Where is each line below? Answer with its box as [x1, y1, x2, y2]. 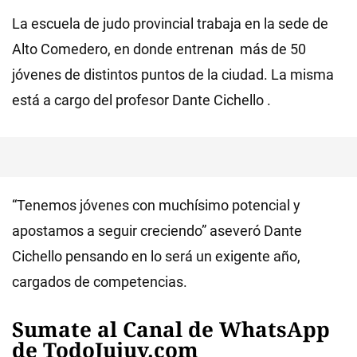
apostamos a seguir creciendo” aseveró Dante [12, 222, 302, 239]
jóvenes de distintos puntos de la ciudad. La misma [12, 66, 334, 83]
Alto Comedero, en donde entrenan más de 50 [12, 41, 306, 57]
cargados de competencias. [12, 273, 187, 290]
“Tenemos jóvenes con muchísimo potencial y [12, 197, 300, 214]
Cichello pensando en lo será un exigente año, [12, 248, 300, 265]
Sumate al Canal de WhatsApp [12, 315, 330, 343]
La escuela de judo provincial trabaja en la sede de [12, 15, 328, 32]
